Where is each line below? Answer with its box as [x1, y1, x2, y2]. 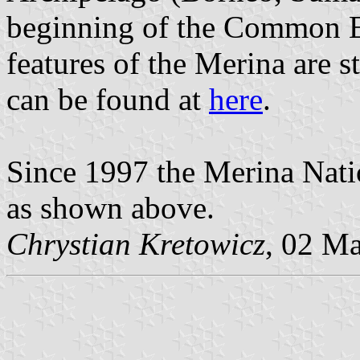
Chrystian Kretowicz [6, 226, 265, 261]
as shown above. [6, 190, 215, 225]
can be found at [6, 81, 209, 117]
